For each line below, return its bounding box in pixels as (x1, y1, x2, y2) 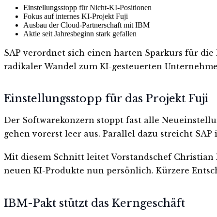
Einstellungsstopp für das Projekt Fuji (4, 92, 208, 106)
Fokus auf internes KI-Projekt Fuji (23, 12, 128, 20)
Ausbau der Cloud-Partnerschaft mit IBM (23, 20, 150, 29)
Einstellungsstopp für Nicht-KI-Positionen (23, 3, 152, 12)
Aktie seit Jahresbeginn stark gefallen (23, 29, 137, 38)
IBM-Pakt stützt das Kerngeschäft (4, 196, 185, 210)
